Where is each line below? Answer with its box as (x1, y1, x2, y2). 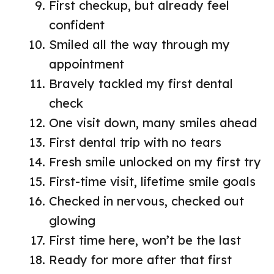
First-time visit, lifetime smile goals (49, 174, 256, 190)
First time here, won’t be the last (49, 232, 241, 248)
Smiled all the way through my (49, 37, 230, 53)
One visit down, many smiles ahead (49, 115, 257, 131)
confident (49, 17, 105, 33)
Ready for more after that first (49, 252, 232, 268)
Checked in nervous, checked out (49, 193, 244, 209)
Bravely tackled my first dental (49, 76, 233, 92)
